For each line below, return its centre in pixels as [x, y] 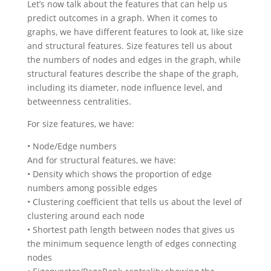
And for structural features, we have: [101, 160]
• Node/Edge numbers [72, 146]
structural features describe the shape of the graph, [132, 74]
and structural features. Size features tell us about [129, 46]
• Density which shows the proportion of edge [119, 174]
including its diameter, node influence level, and [125, 88]
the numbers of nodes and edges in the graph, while [134, 60]
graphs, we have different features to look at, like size [135, 32]
